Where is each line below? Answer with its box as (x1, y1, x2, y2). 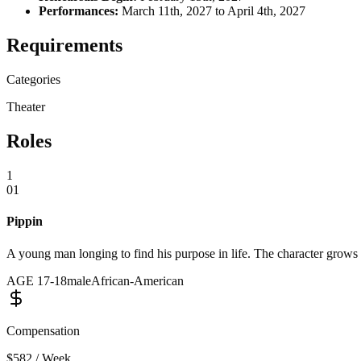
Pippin (6, 214, 43, 229)
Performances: (39, 4, 118, 19)
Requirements (6, 35, 122, 56)
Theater (6, 100, 45, 114)
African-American (91, 273, 184, 288)
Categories (6, 73, 60, 87)
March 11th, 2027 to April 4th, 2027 (118, 4, 305, 19)
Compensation (6, 323, 80, 338)
